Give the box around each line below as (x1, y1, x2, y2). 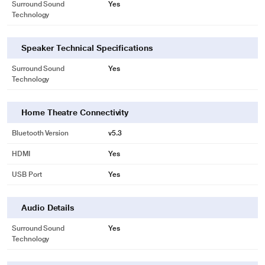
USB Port (12, 170, 42, 179)
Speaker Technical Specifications (21, 43, 153, 53)
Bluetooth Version (12, 129, 69, 137)
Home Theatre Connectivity (21, 108, 129, 117)
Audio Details (21, 203, 75, 212)
